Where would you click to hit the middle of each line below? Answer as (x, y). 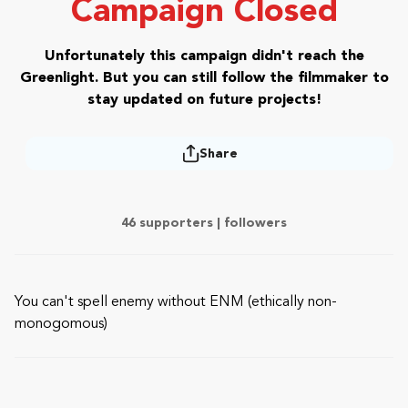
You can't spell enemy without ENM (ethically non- (176, 302)
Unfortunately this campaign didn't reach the (204, 56)
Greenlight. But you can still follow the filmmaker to (204, 78)
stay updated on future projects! (204, 100)
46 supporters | (173, 223)
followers (255, 223)
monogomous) (61, 324)
